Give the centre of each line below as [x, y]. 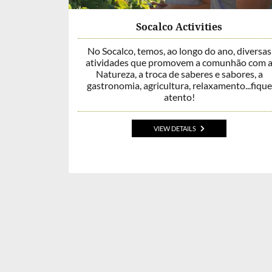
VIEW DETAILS [175, 129]
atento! [179, 97]
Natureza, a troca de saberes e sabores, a [179, 73]
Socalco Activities [179, 26]
